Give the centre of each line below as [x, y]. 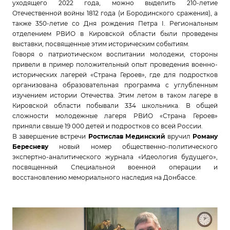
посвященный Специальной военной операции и [115, 167]
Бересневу [30, 147]
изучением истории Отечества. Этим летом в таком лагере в [115, 95]
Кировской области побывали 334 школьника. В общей [115, 106]
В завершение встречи [50, 136]
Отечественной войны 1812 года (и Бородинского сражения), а [115, 13]
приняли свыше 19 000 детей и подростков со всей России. [108, 126]
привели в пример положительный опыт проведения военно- [115, 64]
